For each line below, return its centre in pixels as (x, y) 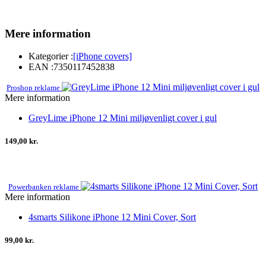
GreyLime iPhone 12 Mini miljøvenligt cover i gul (123, 118)
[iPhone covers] (102, 56)
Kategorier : (51, 56)
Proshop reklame (34, 88)
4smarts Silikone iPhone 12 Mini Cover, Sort (112, 217)
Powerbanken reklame (45, 186)
